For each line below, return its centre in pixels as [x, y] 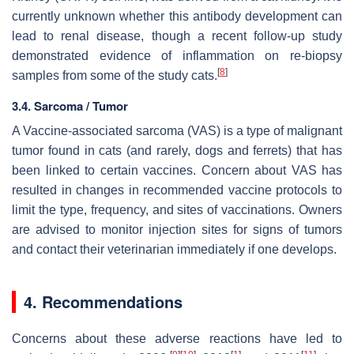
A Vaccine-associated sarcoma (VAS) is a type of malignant [177, 130]
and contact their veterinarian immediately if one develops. [174, 249]
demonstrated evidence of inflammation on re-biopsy [177, 55]
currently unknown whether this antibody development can [177, 16]
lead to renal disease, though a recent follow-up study [177, 36]
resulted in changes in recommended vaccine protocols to [177, 190]
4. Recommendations [103, 301]
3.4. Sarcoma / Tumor [70, 105]
